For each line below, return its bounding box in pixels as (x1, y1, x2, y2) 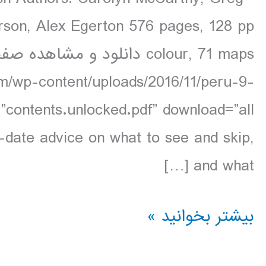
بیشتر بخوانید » (147, 204, 254, 229)
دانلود (216, 203, 255, 228)
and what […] (194, 154, 254, 178)
